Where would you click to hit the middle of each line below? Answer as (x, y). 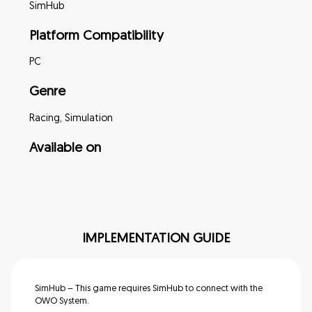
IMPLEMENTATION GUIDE (156, 239)
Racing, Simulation (71, 118)
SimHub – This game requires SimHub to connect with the (149, 288)
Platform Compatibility (96, 36)
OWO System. (62, 301)
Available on (65, 148)
